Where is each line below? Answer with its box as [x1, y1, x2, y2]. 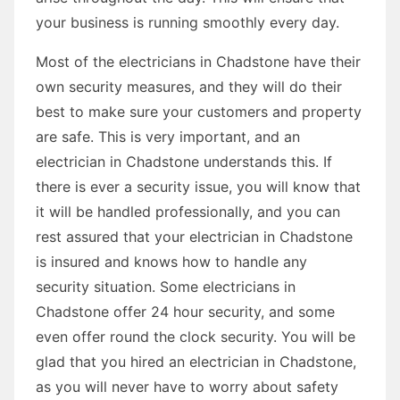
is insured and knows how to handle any [36, 252, 307, 271]
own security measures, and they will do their [36, 77, 342, 96]
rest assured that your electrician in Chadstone [36, 227, 353, 246]
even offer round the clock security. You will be [36, 327, 355, 346]
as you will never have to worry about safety [36, 377, 338, 396]
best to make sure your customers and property [36, 102, 362, 121]
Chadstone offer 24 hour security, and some [36, 302, 335, 321]
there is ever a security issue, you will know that [36, 177, 361, 196]
